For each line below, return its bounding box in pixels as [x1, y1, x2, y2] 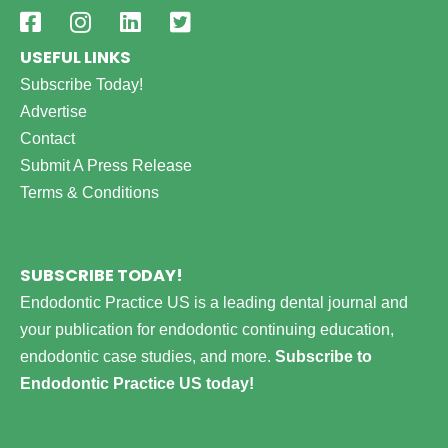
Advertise [20, 101, 87, 120]
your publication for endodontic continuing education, [20, 320, 394, 339]
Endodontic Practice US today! [20, 374, 254, 393]
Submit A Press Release [20, 155, 192, 174]
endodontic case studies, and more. [20, 347, 275, 366]
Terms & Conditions [20, 182, 159, 201]
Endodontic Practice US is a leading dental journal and [20, 293, 408, 312]
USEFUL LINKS [20, 45, 131, 69]
